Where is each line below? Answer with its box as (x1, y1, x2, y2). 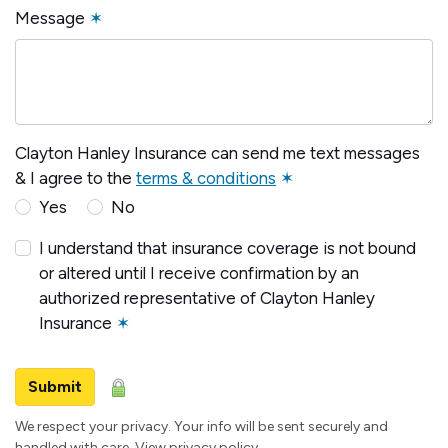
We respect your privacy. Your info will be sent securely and (15, 418, 388, 436)
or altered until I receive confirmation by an (39, 263, 359, 284)
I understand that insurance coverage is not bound (39, 238, 416, 259)
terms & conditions (136, 168, 276, 189)
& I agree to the (15, 168, 136, 189)
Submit (28, 377, 82, 397)
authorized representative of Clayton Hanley (39, 288, 375, 309)
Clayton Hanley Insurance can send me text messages (15, 143, 420, 164)
